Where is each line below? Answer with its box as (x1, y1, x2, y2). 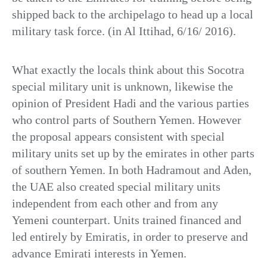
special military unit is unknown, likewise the (12, 80, 233, 94)
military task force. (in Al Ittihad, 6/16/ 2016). (12, 24, 236, 38)
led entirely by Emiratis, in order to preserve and (12, 230, 248, 244)
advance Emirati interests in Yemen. (12, 247, 187, 260)
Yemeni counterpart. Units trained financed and (12, 213, 241, 227)
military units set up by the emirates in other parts (12, 147, 254, 160)
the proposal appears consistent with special (12, 130, 225, 144)
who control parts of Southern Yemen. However (12, 113, 241, 127)
